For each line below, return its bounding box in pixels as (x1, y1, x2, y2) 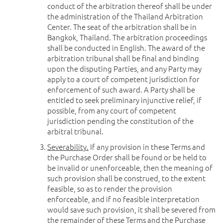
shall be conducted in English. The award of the (47, 42, 205, 53)
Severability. (47, 141, 89, 152)
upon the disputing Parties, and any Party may (47, 63, 202, 74)
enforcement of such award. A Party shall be (47, 84, 195, 95)
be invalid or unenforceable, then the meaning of (47, 162, 213, 173)
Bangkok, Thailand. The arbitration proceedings (47, 32, 207, 42)
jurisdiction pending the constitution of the (47, 115, 194, 126)
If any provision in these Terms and (89, 141, 205, 152)
